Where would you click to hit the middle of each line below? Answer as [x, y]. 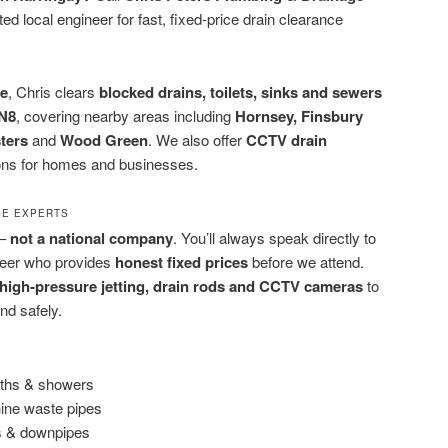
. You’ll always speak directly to [274, 237]
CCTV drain [286, 139]
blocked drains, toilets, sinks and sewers [240, 91]
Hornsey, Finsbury [299, 115]
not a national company [91, 237]
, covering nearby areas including [125, 115]
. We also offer [197, 139]
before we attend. [306, 261]
